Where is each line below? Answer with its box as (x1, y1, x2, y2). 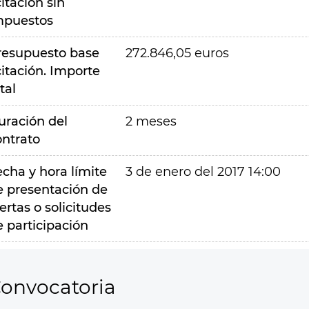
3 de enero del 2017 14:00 (125, 164, 281, 179)
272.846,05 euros (125, 46, 229, 61)
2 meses (125, 114, 177, 129)
